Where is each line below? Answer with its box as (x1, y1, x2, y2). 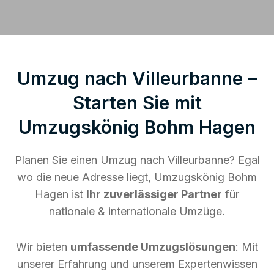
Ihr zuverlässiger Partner (86, 187, 222, 201)
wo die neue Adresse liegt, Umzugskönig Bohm (17, 170, 257, 183)
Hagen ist (35, 187, 86, 201)
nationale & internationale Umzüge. (49, 204, 225, 218)
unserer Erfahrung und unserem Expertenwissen (17, 257, 257, 270)
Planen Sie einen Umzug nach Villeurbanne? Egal (14, 153, 260, 166)
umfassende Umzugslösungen (70, 240, 235, 253)
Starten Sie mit (72, 91, 202, 114)
